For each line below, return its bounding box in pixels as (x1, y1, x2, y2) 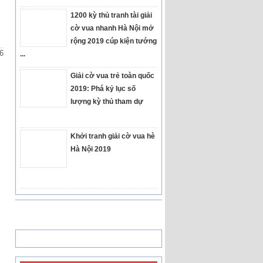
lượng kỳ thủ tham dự (70, 97, 143, 106)
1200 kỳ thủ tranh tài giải (70, 11, 152, 19)
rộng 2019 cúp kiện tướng (70, 37, 157, 45)
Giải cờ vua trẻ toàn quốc (70, 72, 154, 80)
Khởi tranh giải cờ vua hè (70, 132, 155, 140)
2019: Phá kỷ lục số (70, 85, 136, 93)
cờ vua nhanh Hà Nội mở (70, 24, 154, 32)
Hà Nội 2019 (70, 145, 111, 153)
